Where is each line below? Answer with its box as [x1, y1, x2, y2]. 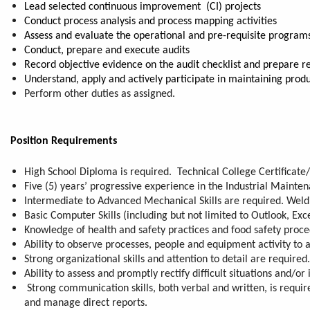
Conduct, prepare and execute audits [24, 44, 190, 56]
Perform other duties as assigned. [24, 88, 175, 100]
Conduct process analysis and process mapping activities [24, 15, 277, 27]
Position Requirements [10, 135, 120, 147]
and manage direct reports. [24, 297, 147, 309]
